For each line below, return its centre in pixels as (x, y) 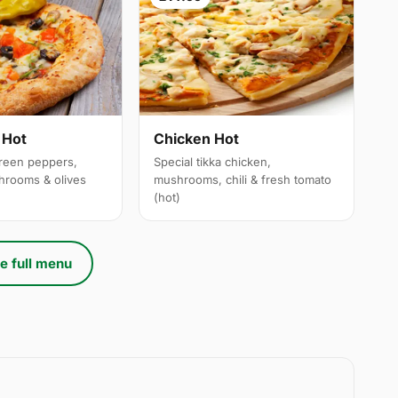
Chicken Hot (197, 139)
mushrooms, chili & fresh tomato (243, 180)
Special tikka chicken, (213, 162)
